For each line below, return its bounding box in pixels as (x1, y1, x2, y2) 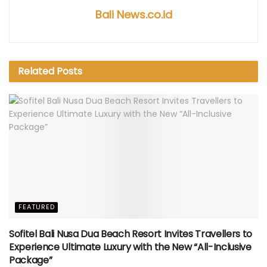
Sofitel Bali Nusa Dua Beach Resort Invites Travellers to (9, 226, 253, 241)
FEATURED (18, 201, 55, 212)
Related (18, 64, 54, 78)
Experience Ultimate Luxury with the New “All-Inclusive (9, 240, 252, 254)
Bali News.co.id (95, 7, 172, 22)
